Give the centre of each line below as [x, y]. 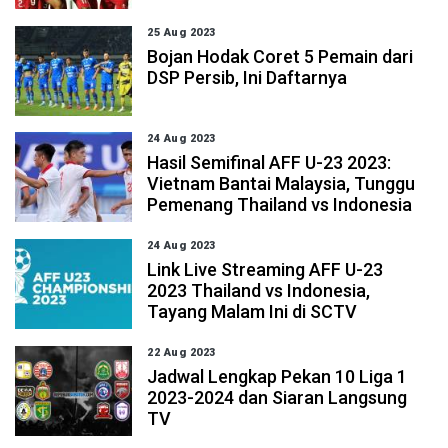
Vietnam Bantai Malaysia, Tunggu [281, 183]
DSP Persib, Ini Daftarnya [247, 77]
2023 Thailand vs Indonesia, [259, 290]
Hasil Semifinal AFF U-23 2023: [269, 162]
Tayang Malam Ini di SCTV [252, 311]
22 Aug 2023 [181, 352]
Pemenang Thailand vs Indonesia [280, 204]
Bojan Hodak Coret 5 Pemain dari [280, 56]
